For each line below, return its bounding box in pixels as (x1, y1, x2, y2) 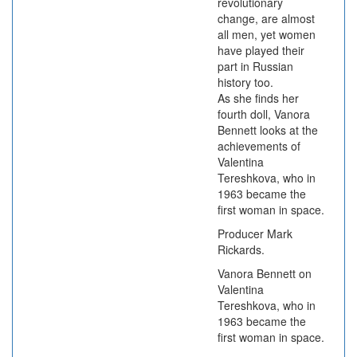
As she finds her (218, 90, 299, 106)
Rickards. (218, 241, 265, 257)
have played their (218, 42, 304, 58)
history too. (218, 74, 273, 90)
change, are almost (218, 10, 315, 26)
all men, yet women (218, 26, 316, 42)
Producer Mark (218, 226, 292, 241)
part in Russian (218, 58, 293, 74)
